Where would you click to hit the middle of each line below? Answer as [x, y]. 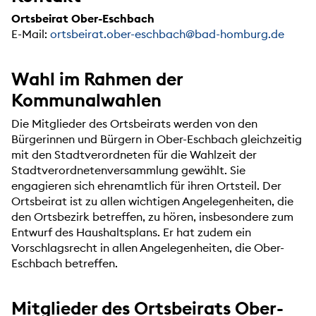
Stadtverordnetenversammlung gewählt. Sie [128, 170]
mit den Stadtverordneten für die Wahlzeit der [134, 154]
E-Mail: [31, 34]
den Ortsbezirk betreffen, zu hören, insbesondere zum [152, 216]
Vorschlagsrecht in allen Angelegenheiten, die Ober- [148, 247]
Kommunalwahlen [86, 101]
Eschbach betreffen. [65, 263]
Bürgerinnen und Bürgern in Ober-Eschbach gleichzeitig [157, 139]
